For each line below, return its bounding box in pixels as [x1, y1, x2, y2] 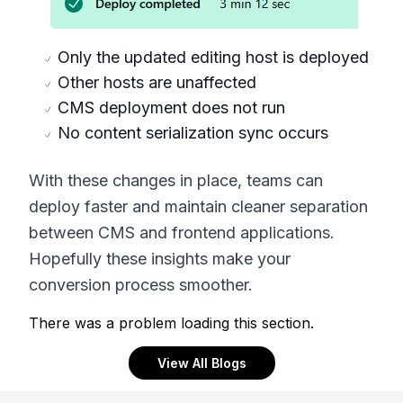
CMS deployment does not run [58, 97, 285, 117]
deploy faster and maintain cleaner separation [29, 196, 368, 216]
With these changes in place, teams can [29, 170, 323, 190]
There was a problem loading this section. [29, 313, 314, 332]
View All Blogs [157, 354, 246, 371]
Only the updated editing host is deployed [58, 47, 369, 67]
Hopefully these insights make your [29, 248, 291, 268]
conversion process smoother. [29, 274, 253, 294]
